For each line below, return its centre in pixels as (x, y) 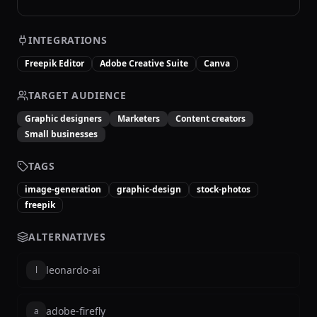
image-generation (63, 189)
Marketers (139, 119)
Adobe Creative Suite (144, 63)
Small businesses (61, 134)
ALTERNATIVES (67, 237)
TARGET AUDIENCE (77, 95)
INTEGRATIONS (68, 40)
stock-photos (224, 189)
